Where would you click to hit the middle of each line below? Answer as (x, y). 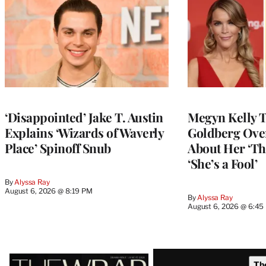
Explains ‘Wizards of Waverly (84, 133)
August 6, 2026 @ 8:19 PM (49, 191)
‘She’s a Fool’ (222, 164)
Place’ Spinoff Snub (58, 148)
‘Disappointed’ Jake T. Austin (84, 117)
